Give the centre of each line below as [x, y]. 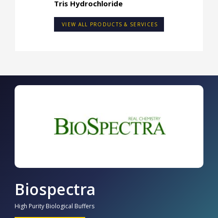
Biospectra [55, 189]
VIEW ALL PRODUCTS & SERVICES [110, 25]
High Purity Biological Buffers [54, 206]
